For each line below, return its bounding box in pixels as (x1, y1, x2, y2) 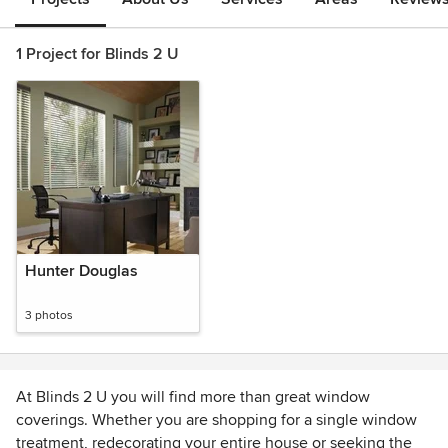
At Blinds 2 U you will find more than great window (16, 387, 370, 407)
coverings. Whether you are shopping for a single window (16, 410, 417, 430)
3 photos (25, 308, 73, 323)
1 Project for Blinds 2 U (16, 44, 179, 64)
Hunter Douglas (25, 261, 138, 281)
